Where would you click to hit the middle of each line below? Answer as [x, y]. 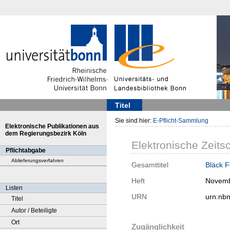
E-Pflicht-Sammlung [181, 121]
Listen [14, 188]
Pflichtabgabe [26, 150]
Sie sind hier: [134, 121]
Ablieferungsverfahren [37, 160]
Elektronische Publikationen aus [52, 126]
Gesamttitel [150, 165]
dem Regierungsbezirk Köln [46, 133]
